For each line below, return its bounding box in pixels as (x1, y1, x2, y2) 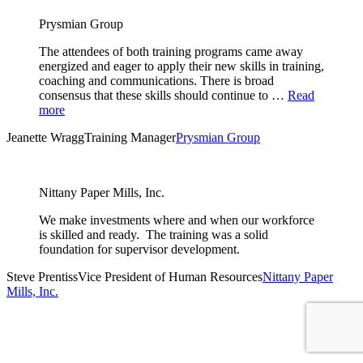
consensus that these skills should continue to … (39, 88, 284, 103)
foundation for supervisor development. (39, 242, 240, 257)
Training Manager (84, 130, 176, 145)
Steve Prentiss (6, 270, 78, 284)
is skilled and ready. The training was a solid (39, 228, 268, 242)
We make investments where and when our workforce (39, 213, 314, 228)
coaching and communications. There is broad (39, 74, 274, 88)
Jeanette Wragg (6, 130, 84, 145)
